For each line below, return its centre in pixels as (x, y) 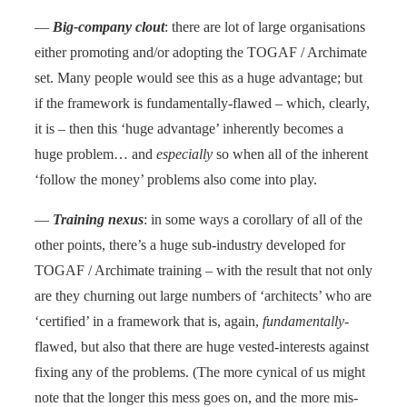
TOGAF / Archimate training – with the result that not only (203, 270)
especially (184, 154)
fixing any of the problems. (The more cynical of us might (200, 372)
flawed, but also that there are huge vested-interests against (202, 346)
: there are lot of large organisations (265, 26)
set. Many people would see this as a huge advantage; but (199, 77)
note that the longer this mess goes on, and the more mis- (196, 397)
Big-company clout (109, 26)
